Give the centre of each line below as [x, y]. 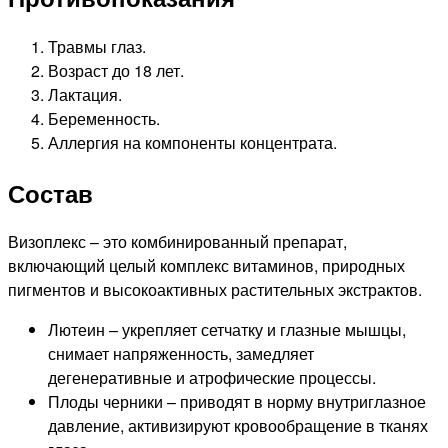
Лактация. [85, 94]
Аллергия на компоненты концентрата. [192, 142]
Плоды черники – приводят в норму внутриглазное [237, 402]
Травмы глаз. [97, 46]
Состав [50, 192]
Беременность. [104, 118]
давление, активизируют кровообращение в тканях [238, 426]
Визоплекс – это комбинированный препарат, [177, 242]
